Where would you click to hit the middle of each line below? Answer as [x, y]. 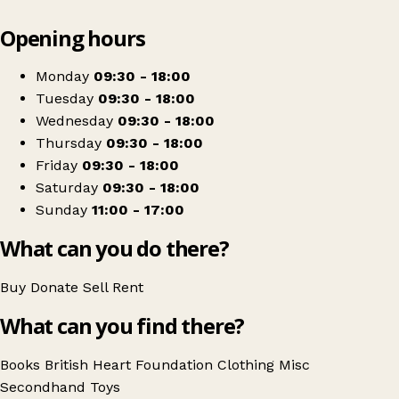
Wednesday [74, 121]
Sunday [61, 210]
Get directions [98, 58]
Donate [57, 288]
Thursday [69, 143]
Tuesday [65, 99]
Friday [57, 166]
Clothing [248, 365]
